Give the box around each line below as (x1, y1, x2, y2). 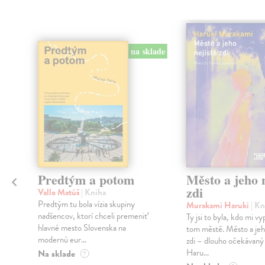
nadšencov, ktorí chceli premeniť (37, 209, 147, 222)
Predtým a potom (37, 169, 134, 189)
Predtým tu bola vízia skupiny (37, 197, 135, 211)
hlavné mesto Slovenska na (37, 221, 126, 234)
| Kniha (80, 185, 106, 199)
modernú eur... (37, 232, 86, 246)
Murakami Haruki (186, 198, 251, 212)
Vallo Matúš (37, 185, 81, 199)
